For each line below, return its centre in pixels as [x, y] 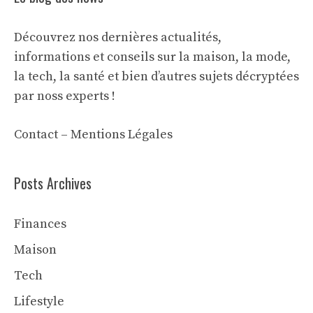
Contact [36, 134]
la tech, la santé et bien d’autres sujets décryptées [156, 77]
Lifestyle [39, 301]
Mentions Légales [122, 134]
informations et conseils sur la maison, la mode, [152, 57]
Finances [40, 224]
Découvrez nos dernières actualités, [118, 37]
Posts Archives [53, 183]
